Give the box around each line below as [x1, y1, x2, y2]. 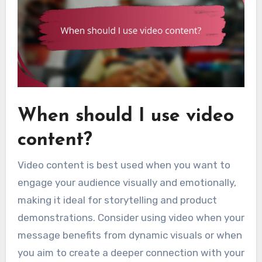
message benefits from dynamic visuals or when [17, 229, 242, 242]
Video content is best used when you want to [17, 159, 230, 171]
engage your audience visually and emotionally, [17, 177, 236, 189]
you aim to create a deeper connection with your [17, 247, 244, 259]
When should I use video [17, 106, 234, 126]
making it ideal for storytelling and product [17, 194, 217, 206]
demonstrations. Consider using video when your [17, 212, 244, 224]
